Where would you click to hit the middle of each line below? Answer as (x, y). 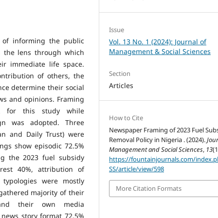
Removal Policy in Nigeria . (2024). (158, 140)
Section (120, 73)
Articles (121, 85)
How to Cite (126, 118)
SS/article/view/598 (137, 169)
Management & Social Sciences (160, 51)
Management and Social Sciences (156, 149)
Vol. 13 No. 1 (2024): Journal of (158, 41)
